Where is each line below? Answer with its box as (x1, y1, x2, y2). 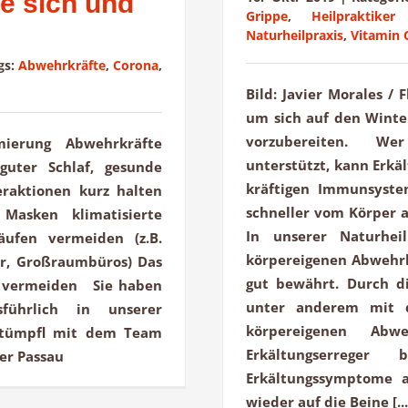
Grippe (246, 7, 288, 25)
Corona (113, 56, 159, 75)
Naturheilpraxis (246, 26, 343, 45)
